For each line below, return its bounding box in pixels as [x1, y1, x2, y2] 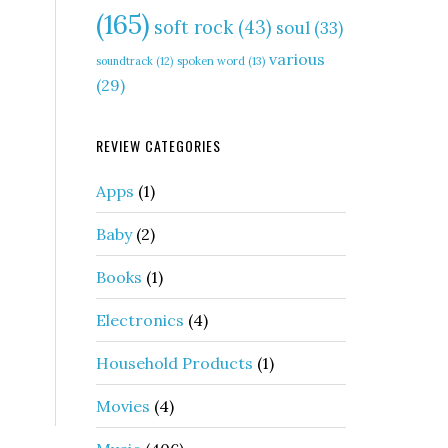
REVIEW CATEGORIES [96, 135, 221, 156]
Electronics [96, 310, 184, 330]
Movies [96, 396, 150, 416]
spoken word [177, 54, 245, 68]
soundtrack [96, 54, 153, 68]
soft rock [154, 16, 233, 39]
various [269, 49, 325, 69]
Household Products [96, 353, 253, 373]
